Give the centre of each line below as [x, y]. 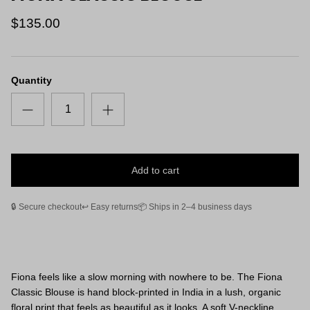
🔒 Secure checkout [46, 207]
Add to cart [155, 171]
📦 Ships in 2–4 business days [195, 207]
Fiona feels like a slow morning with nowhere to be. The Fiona [147, 277]
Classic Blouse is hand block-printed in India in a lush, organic [146, 292]
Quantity [31, 81]
